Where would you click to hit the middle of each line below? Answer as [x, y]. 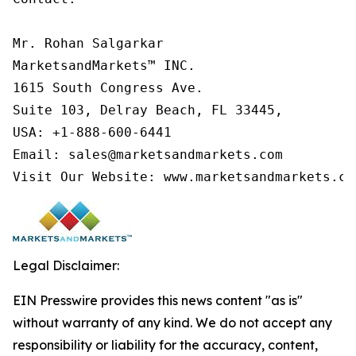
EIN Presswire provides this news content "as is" [158, 300]
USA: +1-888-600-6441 [92, 132]
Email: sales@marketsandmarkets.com [148, 155]
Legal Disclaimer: [66, 265]
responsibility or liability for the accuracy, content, [165, 345]
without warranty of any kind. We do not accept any [172, 323]
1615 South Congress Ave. [108, 88]
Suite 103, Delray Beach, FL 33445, [148, 110]
